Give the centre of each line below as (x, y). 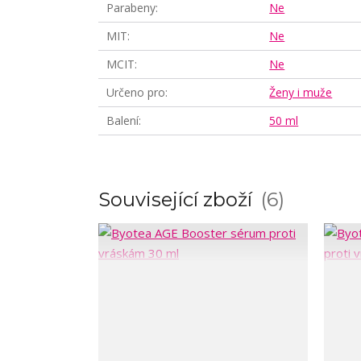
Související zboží (178, 199)
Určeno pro (136, 92)
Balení (122, 120)
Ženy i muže (301, 92)
